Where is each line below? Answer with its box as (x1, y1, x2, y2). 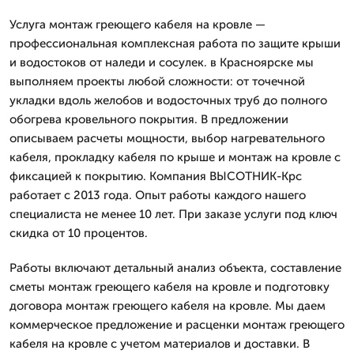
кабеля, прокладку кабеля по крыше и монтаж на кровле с (9, 150, 341, 164)
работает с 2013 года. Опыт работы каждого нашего (9, 188, 306, 202)
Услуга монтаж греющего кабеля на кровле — (9, 17, 265, 32)
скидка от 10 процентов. (9, 226, 148, 240)
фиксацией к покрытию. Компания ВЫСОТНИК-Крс (9, 169, 302, 183)
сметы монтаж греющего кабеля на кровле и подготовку (9, 280, 330, 294)
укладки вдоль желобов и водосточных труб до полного (9, 93, 327, 107)
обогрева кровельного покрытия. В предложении (9, 112, 288, 126)
